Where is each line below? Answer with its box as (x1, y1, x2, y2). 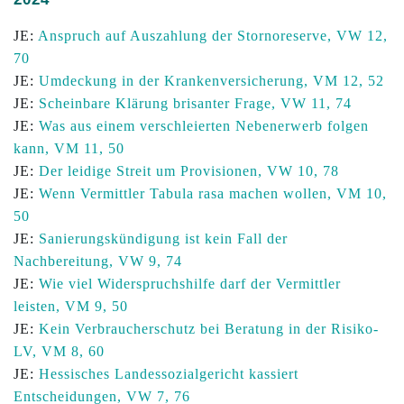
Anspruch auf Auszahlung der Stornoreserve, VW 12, (38, 28, 388, 43)
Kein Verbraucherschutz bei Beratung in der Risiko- (39, 321, 379, 336)
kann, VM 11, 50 (14, 141, 124, 156)
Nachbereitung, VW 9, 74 (14, 253, 182, 269)
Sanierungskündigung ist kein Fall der (39, 231, 288, 246)
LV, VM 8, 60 (14, 344, 105, 359)
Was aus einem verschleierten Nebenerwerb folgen (39, 118, 369, 133)
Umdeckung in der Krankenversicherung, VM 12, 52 (39, 73, 384, 88)
